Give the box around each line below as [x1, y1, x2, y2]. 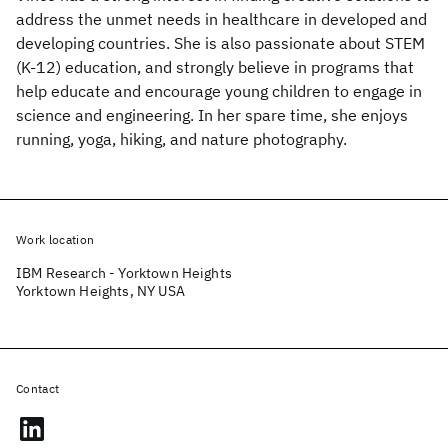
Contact [16, 381, 60, 396]
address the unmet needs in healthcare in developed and [16, 9, 427, 29]
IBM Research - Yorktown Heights [16, 264, 232, 282]
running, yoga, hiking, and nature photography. [16, 129, 347, 149]
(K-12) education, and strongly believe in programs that [16, 57, 414, 77]
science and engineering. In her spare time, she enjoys [16, 105, 408, 125]
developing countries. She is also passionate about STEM [16, 33, 425, 53]
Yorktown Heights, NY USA [16, 282, 185, 300]
